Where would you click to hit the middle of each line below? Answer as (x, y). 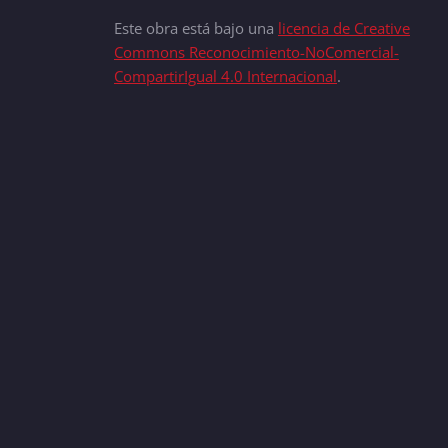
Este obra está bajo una (196, 28)
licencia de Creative (344, 28)
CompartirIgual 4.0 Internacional (225, 76)
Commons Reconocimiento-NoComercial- (256, 52)
